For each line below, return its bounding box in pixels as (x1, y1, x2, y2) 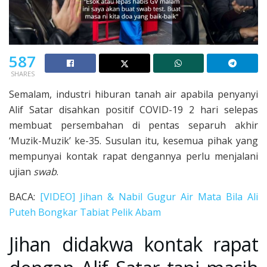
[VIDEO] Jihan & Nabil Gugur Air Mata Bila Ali (40, 190, 258, 203)
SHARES (10, 69, 35, 78)
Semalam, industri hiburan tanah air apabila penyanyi (9, 87, 258, 101)
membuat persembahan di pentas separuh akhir (9, 118, 258, 132)
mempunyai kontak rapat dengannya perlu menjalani (9, 149, 258, 163)
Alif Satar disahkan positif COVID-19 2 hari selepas (9, 103, 258, 116)
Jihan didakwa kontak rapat (9, 231, 258, 257)
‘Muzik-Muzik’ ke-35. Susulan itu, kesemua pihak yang (9, 133, 258, 147)
